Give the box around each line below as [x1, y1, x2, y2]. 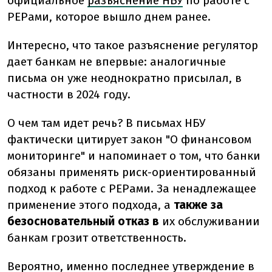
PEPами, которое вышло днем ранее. [7, 10, 211, 24]
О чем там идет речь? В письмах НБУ [7, 116, 205, 131]
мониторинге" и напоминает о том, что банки [7, 149, 260, 163]
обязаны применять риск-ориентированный [7, 165, 256, 180]
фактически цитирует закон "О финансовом [7, 132, 251, 147]
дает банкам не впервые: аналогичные [7, 55, 226, 69]
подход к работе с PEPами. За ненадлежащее [7, 182, 256, 196]
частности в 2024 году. [7, 87, 131, 102]
